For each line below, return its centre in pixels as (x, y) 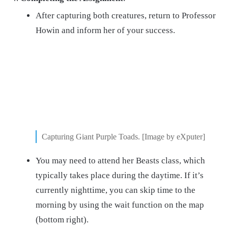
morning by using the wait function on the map (120, 205)
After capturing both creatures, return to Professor (126, 15)
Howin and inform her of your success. (105, 30)
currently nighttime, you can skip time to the (116, 190)
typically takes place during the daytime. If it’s (120, 176)
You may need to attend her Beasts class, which (120, 161)
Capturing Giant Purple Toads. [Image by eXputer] (123, 137)
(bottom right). (62, 220)
